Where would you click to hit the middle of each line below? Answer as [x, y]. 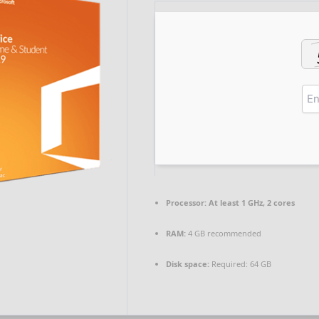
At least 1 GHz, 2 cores [251, 203]
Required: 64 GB [240, 264]
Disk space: [188, 264]
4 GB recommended [224, 233]
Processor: [186, 203]
